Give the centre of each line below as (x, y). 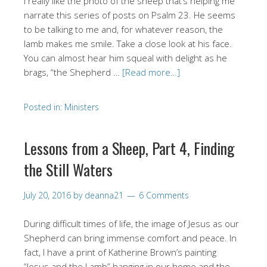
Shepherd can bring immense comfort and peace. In (130, 237)
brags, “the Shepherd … (73, 72)
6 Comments (164, 195)
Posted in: (44, 107)
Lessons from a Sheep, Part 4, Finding (129, 148)
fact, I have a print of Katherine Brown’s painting (120, 252)
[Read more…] (151, 72)
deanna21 (104, 195)
